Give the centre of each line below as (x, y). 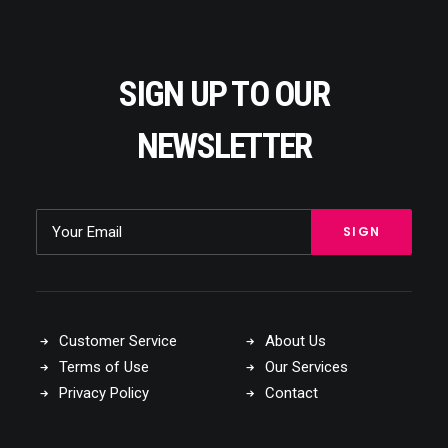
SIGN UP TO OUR (224, 94)
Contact (291, 393)
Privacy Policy (103, 393)
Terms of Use (103, 367)
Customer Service (117, 341)
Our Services (306, 367)
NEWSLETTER (224, 146)
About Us (295, 341)
